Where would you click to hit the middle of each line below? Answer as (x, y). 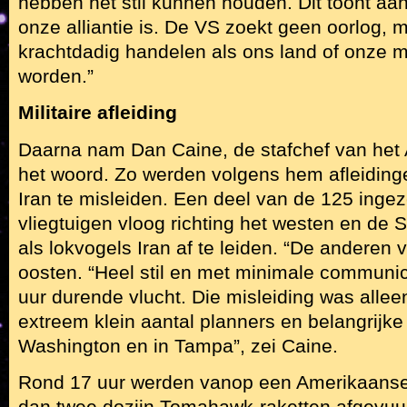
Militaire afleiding (98, 113)
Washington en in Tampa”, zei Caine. (178, 346)
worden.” (56, 76)
